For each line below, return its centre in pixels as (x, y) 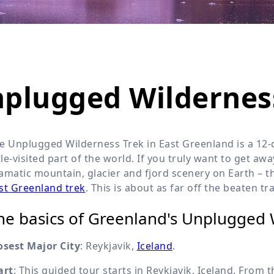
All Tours (206, 14)
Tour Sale (206, 44)
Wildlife (240, 6)
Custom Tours (206, 75)
